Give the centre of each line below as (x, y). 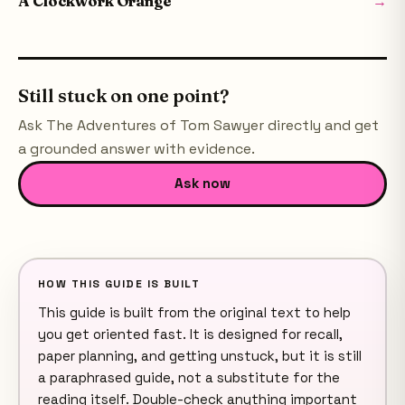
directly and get (321, 125)
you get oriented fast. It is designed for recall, (190, 334)
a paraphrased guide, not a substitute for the (189, 377)
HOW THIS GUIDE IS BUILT (119, 283)
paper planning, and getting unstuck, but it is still (200, 355)
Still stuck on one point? (123, 95)
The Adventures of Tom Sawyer (155, 125)
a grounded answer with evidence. (137, 148)
